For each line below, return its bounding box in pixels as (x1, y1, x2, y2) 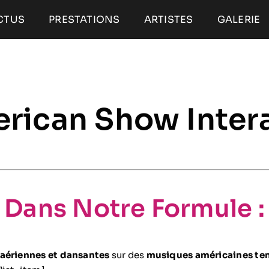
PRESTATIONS (49, 13, 120, 26)
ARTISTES (144, 13, 193, 26)
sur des (109, 249, 147, 261)
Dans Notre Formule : (4, 193, 265, 225)
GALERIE (217, 13, 261, 26)
